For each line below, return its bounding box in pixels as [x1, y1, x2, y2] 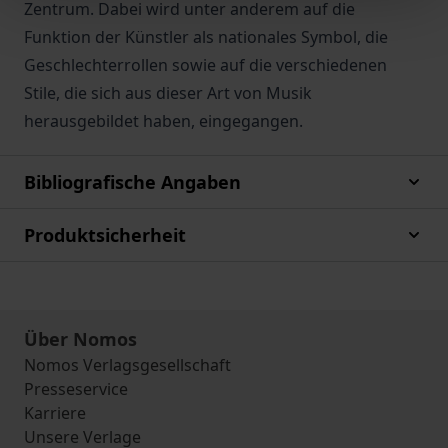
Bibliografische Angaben [24, 170, 241, 194]
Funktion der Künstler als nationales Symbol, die [24, 26, 388, 48]
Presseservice [24, 378, 128, 400]
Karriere [24, 402, 86, 424]
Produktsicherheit [24, 223, 186, 247]
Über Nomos [24, 327, 137, 351]
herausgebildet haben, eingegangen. [24, 110, 303, 132]
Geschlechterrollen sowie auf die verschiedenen [24, 54, 387, 76]
